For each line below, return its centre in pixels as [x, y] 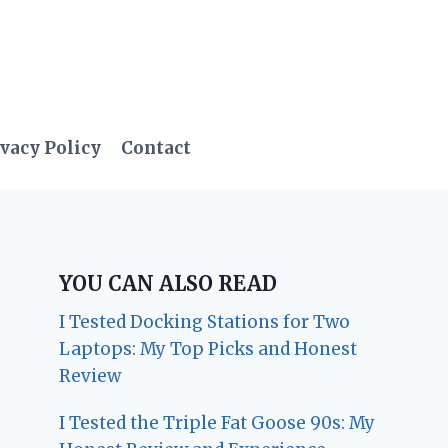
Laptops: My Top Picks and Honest [208, 348]
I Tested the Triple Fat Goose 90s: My [217, 422]
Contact [156, 148]
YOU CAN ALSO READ [168, 283]
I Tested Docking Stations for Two [205, 321]
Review [90, 375]
